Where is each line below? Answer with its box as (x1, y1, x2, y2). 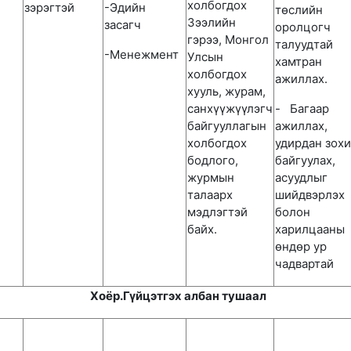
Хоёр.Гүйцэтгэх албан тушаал (90, 288, 266, 303)
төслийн (275, 2, 323, 17)
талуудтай (275, 37, 333, 52)
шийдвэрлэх (275, 187, 345, 202)
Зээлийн (187, 15, 236, 30)
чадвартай (275, 256, 334, 271)
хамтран (275, 54, 322, 69)
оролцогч (275, 20, 331, 34)
